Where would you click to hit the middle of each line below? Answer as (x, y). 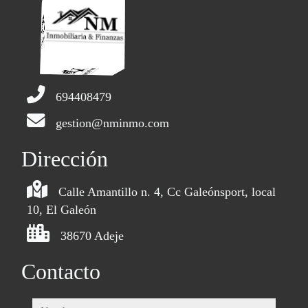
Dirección (65, 159)
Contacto (61, 272)
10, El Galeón (62, 210)
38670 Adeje (92, 236)
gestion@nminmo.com (112, 123)
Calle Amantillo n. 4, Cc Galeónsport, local (167, 192)
